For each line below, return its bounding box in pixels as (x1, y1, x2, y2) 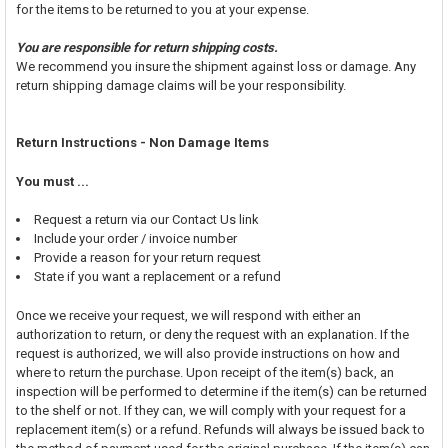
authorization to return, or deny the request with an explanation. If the (15, 326, 409, 342)
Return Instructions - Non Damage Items (15, 135, 269, 151)
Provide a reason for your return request (33, 250, 261, 266)
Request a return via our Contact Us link (33, 212, 259, 228)
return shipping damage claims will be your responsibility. (15, 77, 346, 93)
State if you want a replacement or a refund (33, 269, 281, 285)
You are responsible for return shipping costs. (15, 39, 278, 55)
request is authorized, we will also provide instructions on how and (15, 345, 400, 361)
